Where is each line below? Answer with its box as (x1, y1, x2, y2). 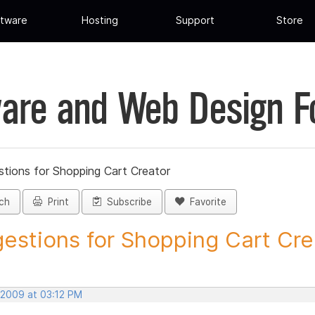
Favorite (184, 196, 226, 208)
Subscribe (101, 196, 152, 208)
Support (175, 14, 214, 27)
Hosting (82, 14, 119, 27)
